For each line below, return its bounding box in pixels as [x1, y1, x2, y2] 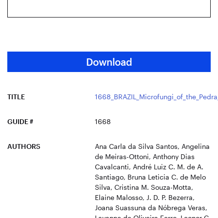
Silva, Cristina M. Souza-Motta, [95, 182, 193, 191]
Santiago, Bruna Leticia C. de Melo [95, 172, 206, 181]
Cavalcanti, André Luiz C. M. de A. [95, 162, 203, 171]
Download [86, 55, 132, 68]
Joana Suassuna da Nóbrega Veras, [95, 203, 207, 212]
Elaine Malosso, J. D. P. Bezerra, [95, 193, 195, 201]
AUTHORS [7, 142, 40, 150]
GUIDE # [7, 117, 33, 126]
